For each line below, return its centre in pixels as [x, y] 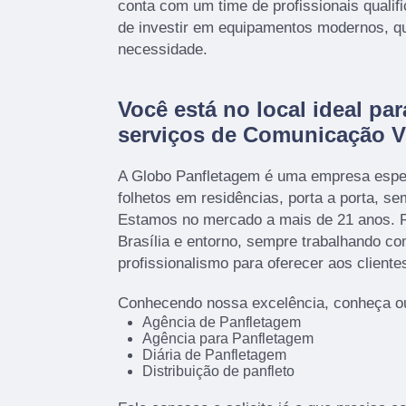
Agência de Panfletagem [221, 323]
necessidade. [163, 50]
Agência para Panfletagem [227, 339]
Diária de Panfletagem [214, 355]
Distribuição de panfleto [218, 372]
